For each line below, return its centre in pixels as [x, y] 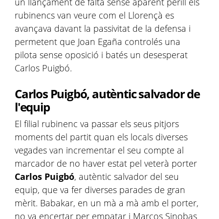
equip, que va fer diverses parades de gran [100, 190]
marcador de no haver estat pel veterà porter [106, 163]
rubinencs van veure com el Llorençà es [94, 15]
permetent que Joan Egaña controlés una [98, 42]
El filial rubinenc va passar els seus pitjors [97, 124]
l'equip [32, 107]
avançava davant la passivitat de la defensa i [103, 28]
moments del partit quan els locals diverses [101, 137]
